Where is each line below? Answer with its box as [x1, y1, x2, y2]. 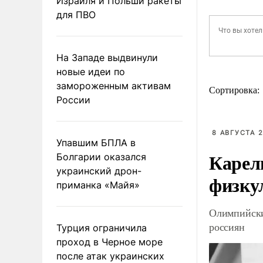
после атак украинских [56, 249, 164, 262]
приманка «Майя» [56, 178, 140, 191]
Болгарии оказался [56, 150, 146, 163]
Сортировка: [209, 85, 262, 95]
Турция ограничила [56, 221, 147, 234]
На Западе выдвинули [56, 51, 158, 63]
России [56, 93, 90, 106]
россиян [209, 220, 245, 234]
